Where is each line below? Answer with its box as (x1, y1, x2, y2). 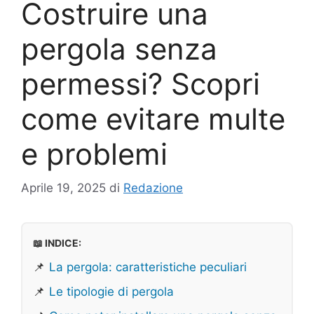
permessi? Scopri (21, 65, 260, 102)
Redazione (123, 181, 183, 196)
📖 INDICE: (33, 237, 81, 250)
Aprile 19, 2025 (21, 181, 106, 196)
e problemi (21, 135, 168, 172)
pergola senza (21, 30, 217, 67)
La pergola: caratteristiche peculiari (49, 260, 247, 275)
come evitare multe (21, 100, 285, 137)
